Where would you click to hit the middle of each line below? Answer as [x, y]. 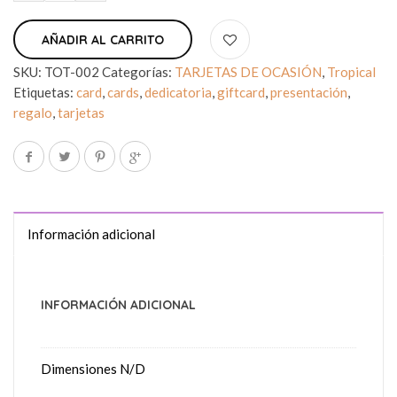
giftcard [241, 92]
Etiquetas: [45, 92]
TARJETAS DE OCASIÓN [248, 72]
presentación [309, 92]
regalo [33, 113]
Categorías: [138, 72]
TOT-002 [72, 72]
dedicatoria [178, 92]
